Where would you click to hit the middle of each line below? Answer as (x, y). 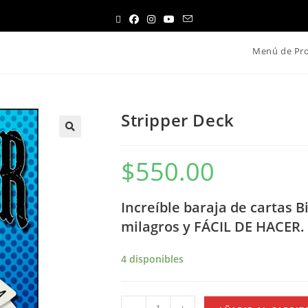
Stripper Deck (178, 120)
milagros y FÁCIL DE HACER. (213, 227)
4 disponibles (152, 259)
